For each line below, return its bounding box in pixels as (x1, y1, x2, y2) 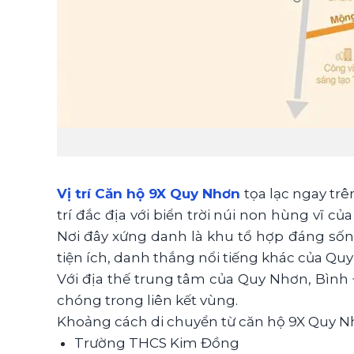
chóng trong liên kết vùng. (57, 292, 238, 308)
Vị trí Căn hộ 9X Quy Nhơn (57, 185, 241, 201)
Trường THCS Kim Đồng (74, 334, 240, 351)
